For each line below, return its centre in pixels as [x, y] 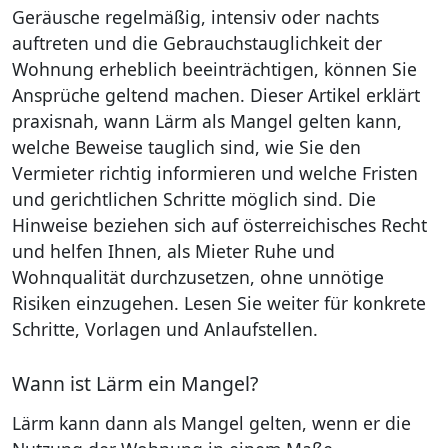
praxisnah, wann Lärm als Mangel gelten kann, [207, 120]
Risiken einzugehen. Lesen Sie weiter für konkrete [219, 302]
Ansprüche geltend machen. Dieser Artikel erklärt [216, 94]
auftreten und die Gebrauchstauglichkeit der [197, 42]
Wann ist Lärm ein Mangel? [135, 383]
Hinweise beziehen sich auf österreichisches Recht [219, 224]
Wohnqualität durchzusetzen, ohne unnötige [198, 276]
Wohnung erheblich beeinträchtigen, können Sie [214, 68]
